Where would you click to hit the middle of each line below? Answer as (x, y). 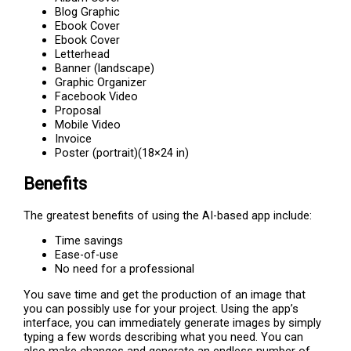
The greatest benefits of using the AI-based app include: (168, 215)
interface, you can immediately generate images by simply (173, 322)
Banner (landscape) (105, 69)
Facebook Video (97, 97)
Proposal (78, 111)
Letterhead (83, 54)
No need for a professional (125, 269)
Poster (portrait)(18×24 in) (122, 153)
